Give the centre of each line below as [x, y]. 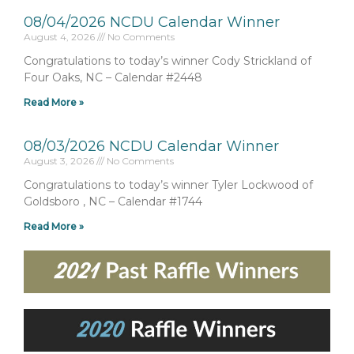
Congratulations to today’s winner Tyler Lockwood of [168, 185]
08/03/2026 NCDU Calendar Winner [151, 146]
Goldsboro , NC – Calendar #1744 [113, 201]
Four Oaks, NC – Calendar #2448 [113, 77]
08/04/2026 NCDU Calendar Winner [152, 22]
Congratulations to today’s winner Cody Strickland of [168, 60]
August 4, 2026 [60, 36]
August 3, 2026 [60, 160]
